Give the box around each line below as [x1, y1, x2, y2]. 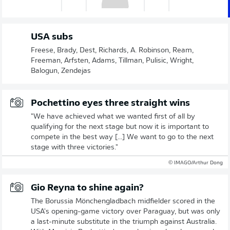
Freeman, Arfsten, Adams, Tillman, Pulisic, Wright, [31, 57, 194, 65]
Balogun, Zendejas [31, 67, 91, 75]
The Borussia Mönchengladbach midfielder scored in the [31, 198, 215, 205]
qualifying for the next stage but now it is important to [31, 123, 209, 131]
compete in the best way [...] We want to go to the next [31, 133, 214, 141]
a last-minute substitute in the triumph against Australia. [31, 218, 217, 226]
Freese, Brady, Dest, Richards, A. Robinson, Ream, [31, 47, 194, 54]
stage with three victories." [31, 144, 118, 151]
